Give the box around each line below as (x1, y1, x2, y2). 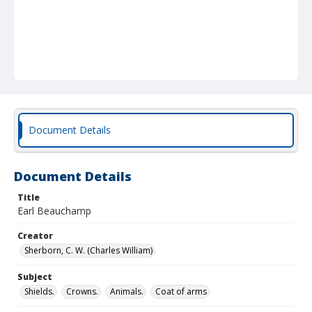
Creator (17, 230, 53, 242)
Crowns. (66, 286, 98, 297)
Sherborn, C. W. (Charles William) (24, 244, 153, 256)
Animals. (110, 286, 143, 297)
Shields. (24, 286, 54, 297)
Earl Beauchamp (17, 204, 91, 217)
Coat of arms (155, 286, 207, 297)
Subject (17, 271, 52, 283)
